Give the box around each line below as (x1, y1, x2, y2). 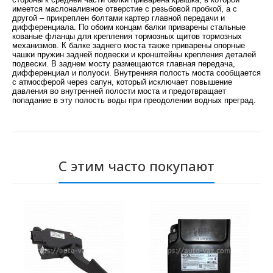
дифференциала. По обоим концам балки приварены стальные (12, 23, 246, 32)
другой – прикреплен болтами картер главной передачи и (12, 13, 225, 23)
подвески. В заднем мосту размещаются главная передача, (12, 59, 235, 69)
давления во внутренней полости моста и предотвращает (12, 87, 226, 96)
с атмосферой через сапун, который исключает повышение (12, 77, 232, 87)
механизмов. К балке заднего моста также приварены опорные (12, 41, 245, 51)
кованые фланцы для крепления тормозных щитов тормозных (12, 32, 242, 41)
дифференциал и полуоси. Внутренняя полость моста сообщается (12, 68, 261, 78)
